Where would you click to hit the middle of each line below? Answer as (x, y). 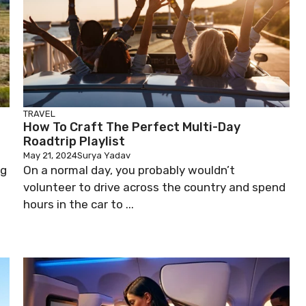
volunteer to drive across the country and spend (154, 187)
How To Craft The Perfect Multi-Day (132, 127)
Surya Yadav (104, 155)
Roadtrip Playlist (74, 141)
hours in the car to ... (79, 204)
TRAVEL (39, 114)
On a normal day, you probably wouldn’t (129, 170)
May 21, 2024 (50, 155)
